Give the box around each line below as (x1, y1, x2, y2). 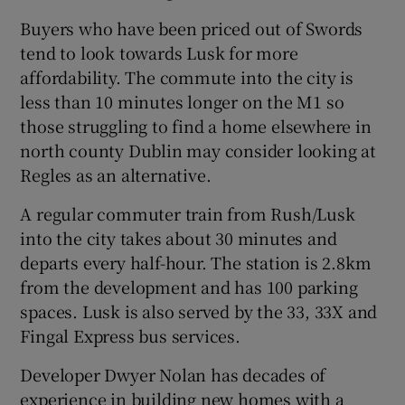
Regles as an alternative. (20, 163, 212, 187)
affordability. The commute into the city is (20, 65, 353, 89)
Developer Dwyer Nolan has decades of (20, 363, 326, 387)
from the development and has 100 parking (20, 275, 358, 299)
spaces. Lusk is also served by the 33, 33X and (20, 299, 378, 324)
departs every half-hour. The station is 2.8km (20, 250, 372, 275)
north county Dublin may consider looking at (20, 138, 376, 163)
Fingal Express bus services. (20, 324, 240, 348)
